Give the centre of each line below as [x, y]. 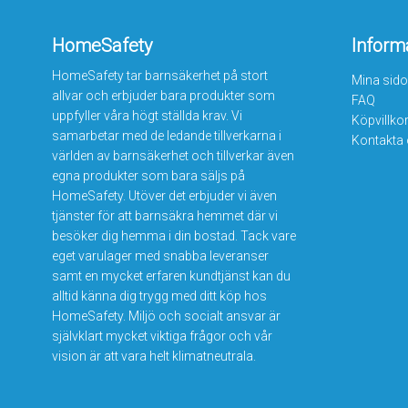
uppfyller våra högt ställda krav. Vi [147, 116]
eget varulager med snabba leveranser [160, 256]
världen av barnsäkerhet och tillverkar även [173, 156]
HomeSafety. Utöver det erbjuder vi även [164, 196]
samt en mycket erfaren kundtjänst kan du [171, 276]
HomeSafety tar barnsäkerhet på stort [159, 76]
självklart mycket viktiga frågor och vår [162, 337]
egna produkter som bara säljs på [148, 176]
